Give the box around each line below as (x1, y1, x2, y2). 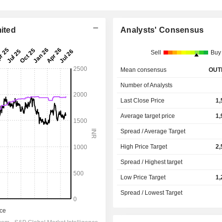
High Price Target (120, 143, 167, 150)
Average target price (120, 112, 175, 119)
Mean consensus (120, 66, 167, 73)
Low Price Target (120, 174, 166, 181)
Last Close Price (120, 97, 165, 104)
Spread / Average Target (120, 128, 186, 135)
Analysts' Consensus (120, 26, 204, 34)
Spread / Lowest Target (120, 189, 183, 196)
